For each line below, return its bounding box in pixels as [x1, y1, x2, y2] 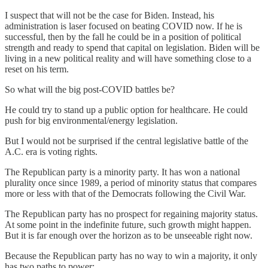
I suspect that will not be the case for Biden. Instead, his [5, 10, 214, 20]
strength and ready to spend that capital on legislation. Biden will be [5, 42, 260, 53]
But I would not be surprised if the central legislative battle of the [5, 135, 248, 146]
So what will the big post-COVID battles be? [5, 84, 175, 95]
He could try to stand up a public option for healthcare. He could [5, 104, 248, 115]
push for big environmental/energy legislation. [5, 115, 178, 126]
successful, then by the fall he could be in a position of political [5, 31, 241, 42]
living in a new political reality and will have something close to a [5, 53, 251, 63]
